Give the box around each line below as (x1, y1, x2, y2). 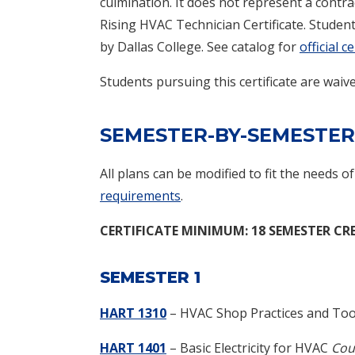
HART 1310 (100, 303, 166, 322)
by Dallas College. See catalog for (100, 37, 300, 55)
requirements (100, 186, 181, 204)
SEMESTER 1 (100, 267, 200, 287)
